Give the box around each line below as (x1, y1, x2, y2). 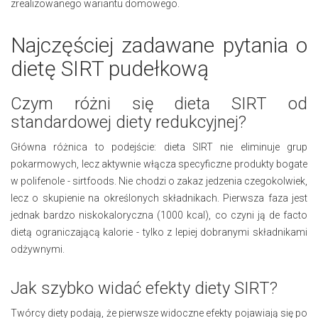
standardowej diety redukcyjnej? (11, 111, 246, 132)
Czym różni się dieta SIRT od (11, 93, 307, 114)
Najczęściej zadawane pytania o (11, 32, 307, 57)
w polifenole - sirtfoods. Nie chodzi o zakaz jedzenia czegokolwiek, (11, 175, 307, 187)
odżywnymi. (11, 243, 65, 255)
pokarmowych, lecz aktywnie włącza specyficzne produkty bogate (11, 158, 307, 170)
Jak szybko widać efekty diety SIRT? (11, 278, 278, 298)
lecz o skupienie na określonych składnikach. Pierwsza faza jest (11, 192, 307, 204)
